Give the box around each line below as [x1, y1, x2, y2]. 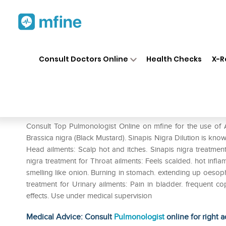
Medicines [101, 45, 133, 54]
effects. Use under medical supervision [26, 191, 152, 200]
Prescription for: [26, 106, 84, 116]
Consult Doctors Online [38, 53, 128, 64]
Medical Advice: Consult [26, 212, 114, 222]
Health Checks [146, 53, 202, 64]
